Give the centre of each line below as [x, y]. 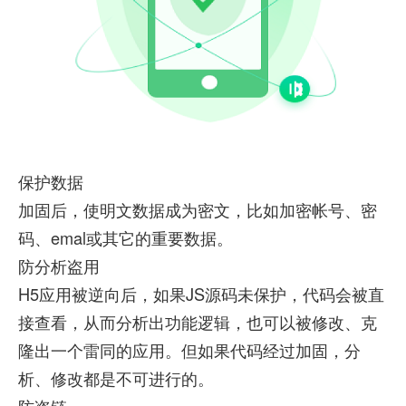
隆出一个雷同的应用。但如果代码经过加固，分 [189, 349]
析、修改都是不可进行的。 [116, 377]
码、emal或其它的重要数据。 [125, 237]
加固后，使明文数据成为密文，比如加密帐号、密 [197, 209]
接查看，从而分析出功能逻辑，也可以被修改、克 [197, 321]
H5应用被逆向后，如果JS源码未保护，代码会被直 [201, 293]
